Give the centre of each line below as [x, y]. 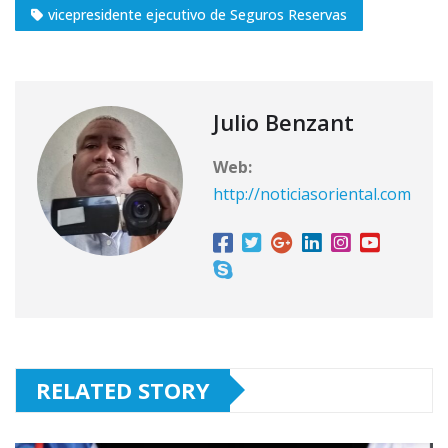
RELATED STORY [123, 389]
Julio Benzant [283, 121]
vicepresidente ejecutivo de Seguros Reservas [197, 14]
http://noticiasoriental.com [312, 193]
